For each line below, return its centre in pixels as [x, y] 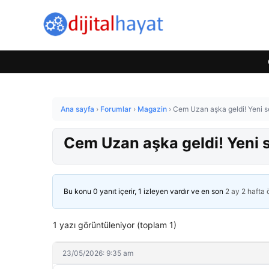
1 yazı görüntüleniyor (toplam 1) [115, 225]
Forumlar [116, 109]
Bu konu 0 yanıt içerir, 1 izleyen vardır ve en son [144, 191]
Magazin [152, 109]
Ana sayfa [77, 109]
